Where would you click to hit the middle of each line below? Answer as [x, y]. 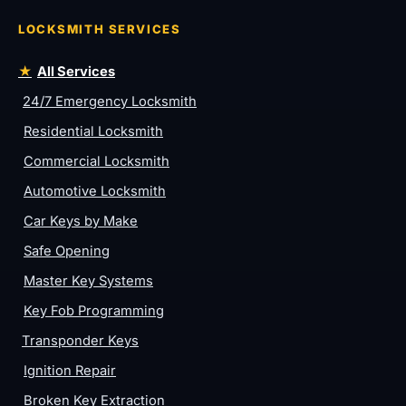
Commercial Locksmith [97, 162]
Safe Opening [67, 251]
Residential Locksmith [93, 132]
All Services [76, 72]
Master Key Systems [88, 281]
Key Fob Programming [94, 311]
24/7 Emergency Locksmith [110, 102]
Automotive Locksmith [95, 192]
